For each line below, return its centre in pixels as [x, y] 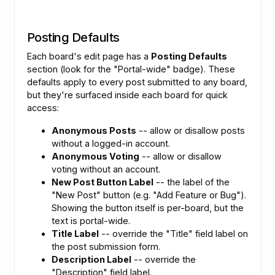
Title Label [75, 233]
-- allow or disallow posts [191, 130]
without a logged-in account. [111, 143]
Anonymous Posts [94, 130]
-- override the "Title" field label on [173, 233]
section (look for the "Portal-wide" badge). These [131, 69]
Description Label [91, 259]
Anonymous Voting [95, 156]
